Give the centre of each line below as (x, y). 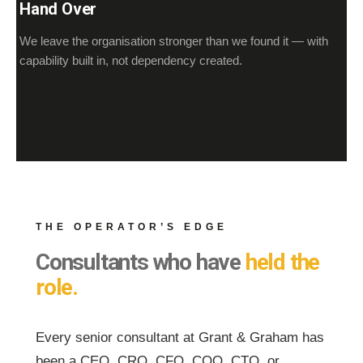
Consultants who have (141, 262)
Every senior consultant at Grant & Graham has (180, 337)
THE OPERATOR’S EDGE (132, 227)
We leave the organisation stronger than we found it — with (174, 41)
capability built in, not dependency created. (131, 60)
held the (282, 262)
